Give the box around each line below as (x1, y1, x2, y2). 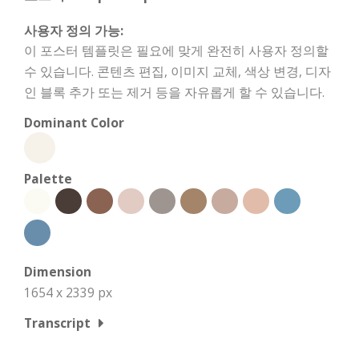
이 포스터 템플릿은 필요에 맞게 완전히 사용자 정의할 (24, 41, 329, 59)
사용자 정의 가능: (24, 21, 123, 39)
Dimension (24, 262, 91, 280)
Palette (24, 169, 72, 188)
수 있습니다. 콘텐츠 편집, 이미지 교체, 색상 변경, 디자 (24, 62, 331, 80)
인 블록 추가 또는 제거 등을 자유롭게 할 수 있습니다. (24, 83, 325, 101)
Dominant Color (24, 113, 124, 131)
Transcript (24, 313, 91, 332)
